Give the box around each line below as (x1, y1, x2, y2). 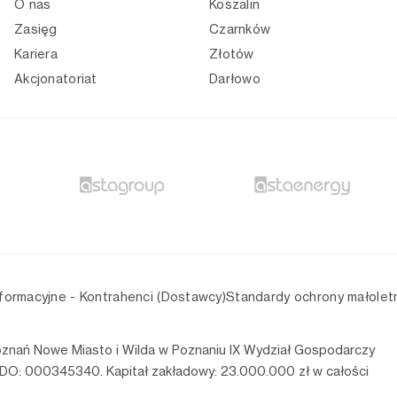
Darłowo (209, 71, 261, 87)
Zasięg (14, 21, 58, 37)
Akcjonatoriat (14, 71, 97, 87)
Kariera (14, 46, 58, 62)
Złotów (209, 46, 254, 62)
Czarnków (209, 21, 271, 37)
